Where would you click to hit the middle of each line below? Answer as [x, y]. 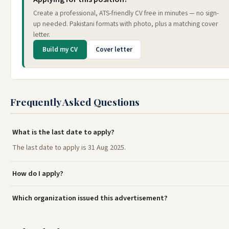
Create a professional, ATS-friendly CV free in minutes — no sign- [126, 13]
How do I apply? [38, 174]
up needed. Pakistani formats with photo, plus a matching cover [125, 24]
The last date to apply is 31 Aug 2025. [69, 148]
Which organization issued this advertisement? [90, 198]
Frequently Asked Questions [75, 102]
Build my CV [60, 50]
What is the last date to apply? [63, 132]
